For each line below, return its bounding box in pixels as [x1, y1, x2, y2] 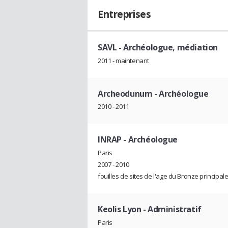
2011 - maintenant [98, 55, 149, 65]
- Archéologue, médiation [117, 42, 218, 53]
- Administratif [141, 204, 202, 215]
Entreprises [98, 8, 151, 21]
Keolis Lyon [98, 204, 141, 215]
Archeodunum [98, 88, 153, 99]
